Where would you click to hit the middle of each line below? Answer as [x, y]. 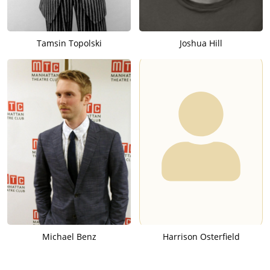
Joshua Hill [201, 43]
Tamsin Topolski [69, 43]
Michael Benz [69, 236]
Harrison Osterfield [201, 236]
